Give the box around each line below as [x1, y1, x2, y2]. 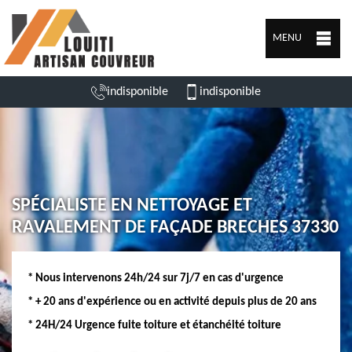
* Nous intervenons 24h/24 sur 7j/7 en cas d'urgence [27, 273, 284, 284]
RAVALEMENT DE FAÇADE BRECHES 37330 [12, 218, 339, 237]
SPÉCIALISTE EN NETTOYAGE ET [12, 196, 252, 215]
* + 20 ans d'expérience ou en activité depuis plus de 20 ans [27, 296, 317, 308]
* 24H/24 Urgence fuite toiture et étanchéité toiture [27, 320, 281, 332]
